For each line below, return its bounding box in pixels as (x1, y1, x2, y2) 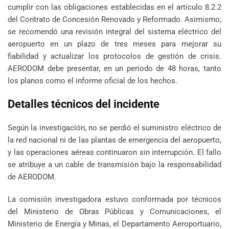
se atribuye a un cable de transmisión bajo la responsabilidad (8, 160, 221, 170)
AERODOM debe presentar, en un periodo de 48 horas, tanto (8, 64, 221, 74)
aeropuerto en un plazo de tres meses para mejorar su (8, 39, 221, 49)
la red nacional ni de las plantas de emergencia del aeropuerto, (8, 135, 221, 145)
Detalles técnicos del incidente (8, 98, 159, 111)
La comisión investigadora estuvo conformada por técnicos (8, 195, 221, 204)
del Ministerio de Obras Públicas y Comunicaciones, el (8, 207, 221, 217)
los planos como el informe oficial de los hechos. (8, 76, 177, 86)
